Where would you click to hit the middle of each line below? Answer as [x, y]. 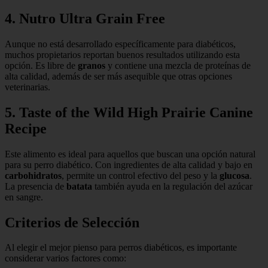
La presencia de [36, 186]
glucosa [234, 175]
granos [92, 65]
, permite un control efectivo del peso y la [141, 175]
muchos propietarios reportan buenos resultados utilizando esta [122, 54]
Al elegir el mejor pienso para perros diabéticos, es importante [121, 248]
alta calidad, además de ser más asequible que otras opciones [118, 76]
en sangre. [24, 197]
